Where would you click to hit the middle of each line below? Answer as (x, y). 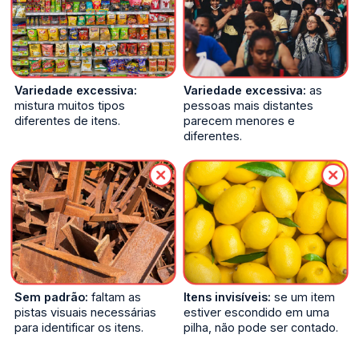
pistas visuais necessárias (86, 312)
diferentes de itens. (68, 121)
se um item (303, 296)
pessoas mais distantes (248, 106)
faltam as (115, 296)
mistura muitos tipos (70, 106)
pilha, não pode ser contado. (261, 327)
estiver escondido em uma (256, 312)
